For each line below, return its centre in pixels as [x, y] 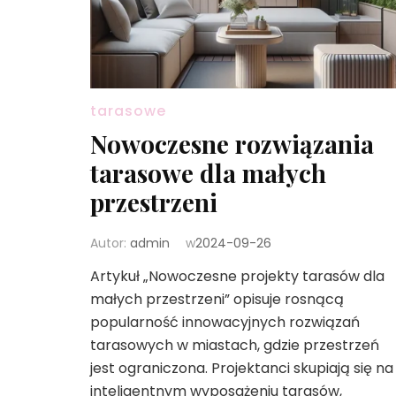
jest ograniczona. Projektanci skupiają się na [242, 369]
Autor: [110, 244]
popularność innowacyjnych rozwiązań [225, 323]
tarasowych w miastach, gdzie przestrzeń [235, 346]
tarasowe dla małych [208, 173]
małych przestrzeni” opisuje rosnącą [217, 300]
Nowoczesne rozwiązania [232, 144]
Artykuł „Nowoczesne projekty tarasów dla [237, 277]
